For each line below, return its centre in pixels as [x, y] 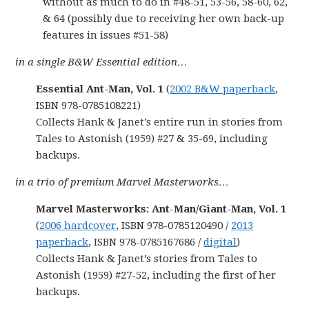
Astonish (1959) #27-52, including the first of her [156, 275]
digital [220, 242]
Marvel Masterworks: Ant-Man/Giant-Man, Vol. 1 [161, 209]
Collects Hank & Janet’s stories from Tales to [147, 258]
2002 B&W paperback [223, 89]
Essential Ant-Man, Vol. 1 [100, 89]
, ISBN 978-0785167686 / [146, 242]
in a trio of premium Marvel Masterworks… [122, 182]
